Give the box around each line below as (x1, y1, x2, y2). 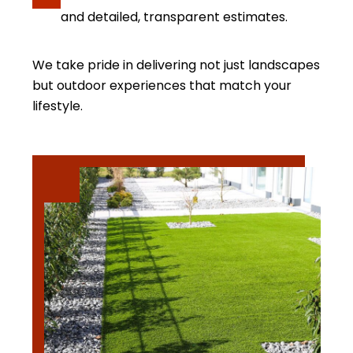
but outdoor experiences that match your (32, 76, 292, 95)
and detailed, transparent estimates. (61, 8, 288, 26)
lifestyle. (32, 97, 83, 115)
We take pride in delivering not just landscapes (32, 56, 320, 74)
